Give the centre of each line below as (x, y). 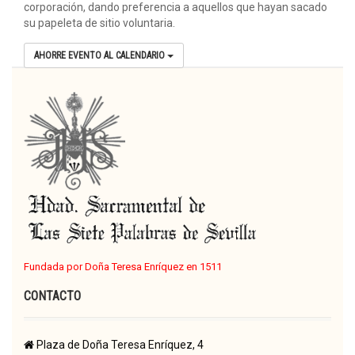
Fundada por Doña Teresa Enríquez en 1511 (123, 266)
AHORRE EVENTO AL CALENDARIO (101, 55)
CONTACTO (52, 296)
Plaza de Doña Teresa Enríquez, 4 (119, 344)
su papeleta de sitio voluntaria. (99, 23)
